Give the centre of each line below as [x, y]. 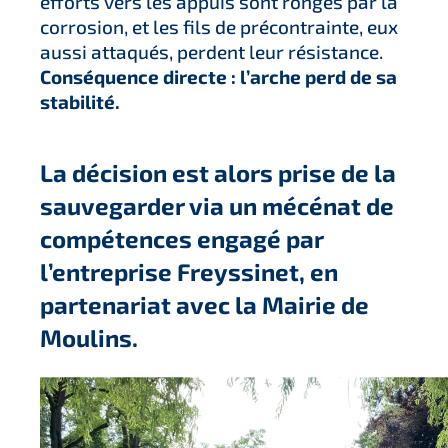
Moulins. [89, 338]
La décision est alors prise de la [218, 173]
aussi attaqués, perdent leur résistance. [211, 52]
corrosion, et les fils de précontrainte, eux [219, 27]
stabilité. [80, 102]
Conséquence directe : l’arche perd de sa [218, 77]
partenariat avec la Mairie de [204, 305]
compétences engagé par [182, 239]
